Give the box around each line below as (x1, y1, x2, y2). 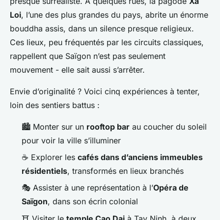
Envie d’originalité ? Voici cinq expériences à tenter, (10, 86, 200, 96)
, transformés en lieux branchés (67, 166, 184, 176)
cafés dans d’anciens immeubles (78, 152, 203, 163)
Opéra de (153, 183, 189, 193)
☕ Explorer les (22, 152, 78, 163)
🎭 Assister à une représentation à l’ (22, 183, 153, 193)
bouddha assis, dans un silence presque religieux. (10, 23, 194, 33)
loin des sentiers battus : (10, 100, 100, 110)
